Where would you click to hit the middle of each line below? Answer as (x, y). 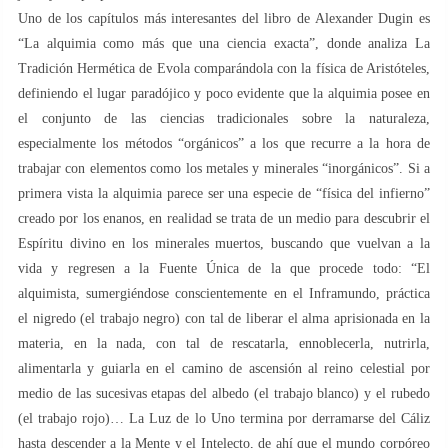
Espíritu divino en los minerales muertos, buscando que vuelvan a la (224, 243)
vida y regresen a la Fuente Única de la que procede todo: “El (224, 268)
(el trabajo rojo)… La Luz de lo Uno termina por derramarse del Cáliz (224, 418)
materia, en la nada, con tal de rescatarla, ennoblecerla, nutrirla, (224, 343)
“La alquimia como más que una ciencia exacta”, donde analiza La (224, 43)
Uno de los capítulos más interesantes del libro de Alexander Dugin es (224, 18)
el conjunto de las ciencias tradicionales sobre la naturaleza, (224, 118)
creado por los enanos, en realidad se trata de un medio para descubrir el (224, 218)
